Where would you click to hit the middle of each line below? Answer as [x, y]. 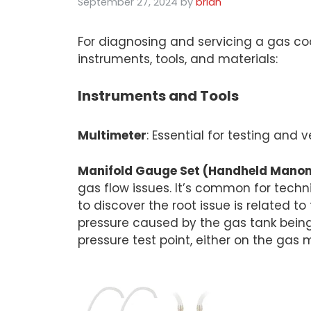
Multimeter [112, 136]
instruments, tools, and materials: [178, 59]
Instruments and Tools [158, 96]
